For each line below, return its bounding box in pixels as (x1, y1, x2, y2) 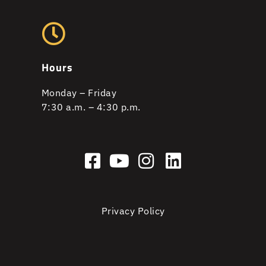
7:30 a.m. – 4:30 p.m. (42, 100, 141, 113)
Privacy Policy (101, 205, 165, 217)
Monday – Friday (42, 86, 117, 99)
